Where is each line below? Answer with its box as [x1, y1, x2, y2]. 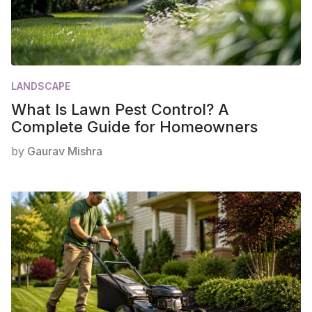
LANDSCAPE [11, 80, 70, 93]
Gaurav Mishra [27, 144, 102, 159]
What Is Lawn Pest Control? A [11, 100, 229, 119]
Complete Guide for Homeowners [11, 118, 258, 136]
